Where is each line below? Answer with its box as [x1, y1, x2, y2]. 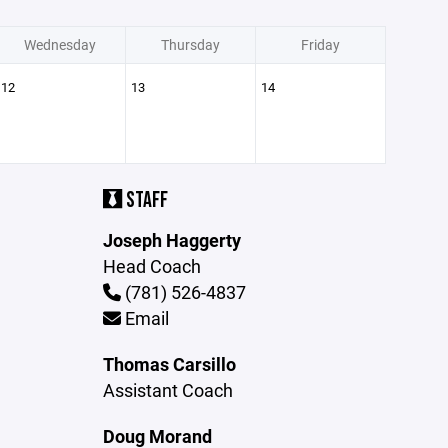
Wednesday [24, 35, 96, 54]
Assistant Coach [103, 378, 234, 402]
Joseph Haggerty [103, 228, 242, 252]
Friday [300, 35, 340, 54]
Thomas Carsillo [103, 352, 237, 376]
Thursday [160, 35, 220, 54]
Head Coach [103, 254, 202, 278]
